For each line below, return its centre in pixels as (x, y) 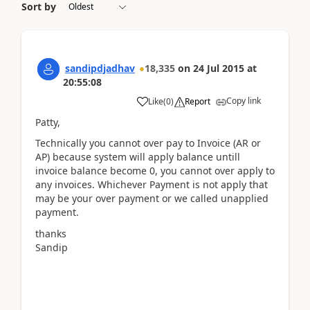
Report (198, 101)
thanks (51, 233)
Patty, (48, 122)
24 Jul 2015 (219, 68)
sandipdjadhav (100, 68)
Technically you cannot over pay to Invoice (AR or (148, 143)
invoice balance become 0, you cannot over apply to (155, 171)
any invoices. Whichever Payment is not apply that (152, 184)
